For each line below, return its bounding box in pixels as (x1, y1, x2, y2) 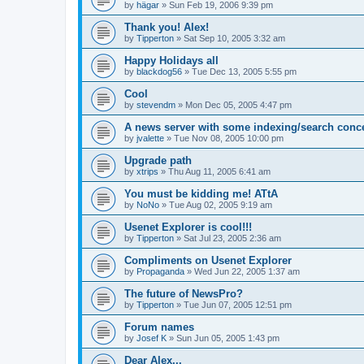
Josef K (136, 333, 167, 344)
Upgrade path (124, 154, 192, 167)
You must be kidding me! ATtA (124, 188, 278, 201)
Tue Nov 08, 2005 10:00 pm (174, 133, 284, 144)
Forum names (124, 321, 194, 334)
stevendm (136, 100, 175, 110)
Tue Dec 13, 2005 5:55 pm (192, 67, 297, 77)
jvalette (136, 133, 164, 144)
